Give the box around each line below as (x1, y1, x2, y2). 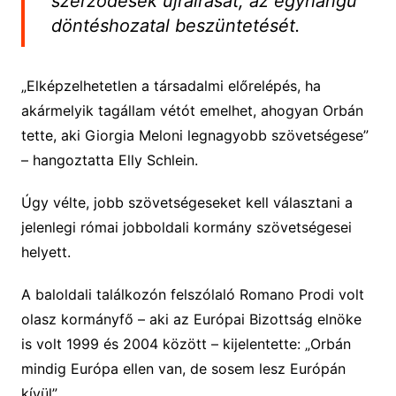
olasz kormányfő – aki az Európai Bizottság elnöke (20, 309, 362, 328)
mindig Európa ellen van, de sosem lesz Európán (20, 359, 346, 377)
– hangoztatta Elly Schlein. (20, 150, 198, 169)
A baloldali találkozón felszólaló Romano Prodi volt (20, 285, 364, 303)
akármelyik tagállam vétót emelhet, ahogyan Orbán (20, 101, 363, 119)
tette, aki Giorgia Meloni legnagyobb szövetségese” (20, 126, 369, 144)
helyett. (20, 242, 71, 261)
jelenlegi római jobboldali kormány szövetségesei (20, 217, 352, 236)
